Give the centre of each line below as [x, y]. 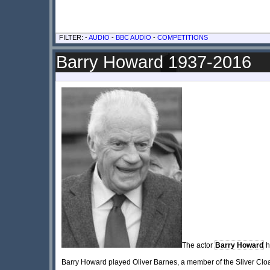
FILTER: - [74, 37]
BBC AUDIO [133, 37]
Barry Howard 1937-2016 [154, 62]
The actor [198, 245]
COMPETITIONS [183, 37]
